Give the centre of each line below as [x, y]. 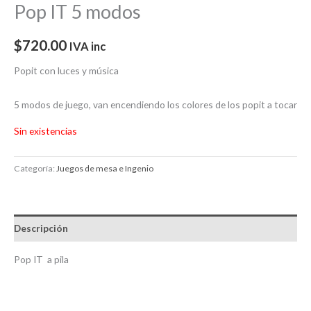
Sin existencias [45, 131]
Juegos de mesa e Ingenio [105, 169]
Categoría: [35, 169]
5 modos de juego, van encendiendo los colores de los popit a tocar [155, 104]
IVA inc [87, 47]
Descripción [41, 228]
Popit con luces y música [66, 70]
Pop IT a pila [41, 260]
